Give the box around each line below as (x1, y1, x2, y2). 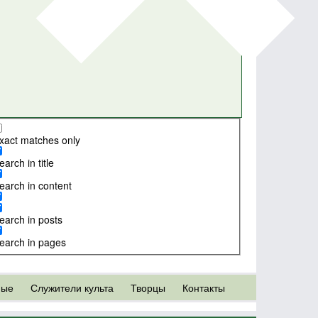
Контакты (182, 280, 225, 295)
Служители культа (30, 280, 114, 295)
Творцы (130, 280, 165, 295)
